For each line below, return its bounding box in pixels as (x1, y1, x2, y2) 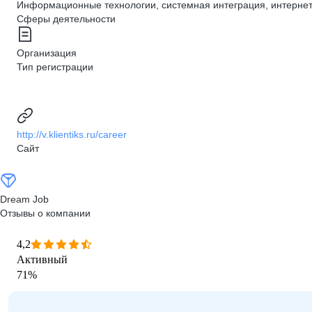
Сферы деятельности (17, 13, 116, 24)
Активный (17, 253, 68, 265)
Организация (17, 47, 77, 58)
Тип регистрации (17, 61, 93, 72)
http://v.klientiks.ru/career (17, 129, 127, 140)
